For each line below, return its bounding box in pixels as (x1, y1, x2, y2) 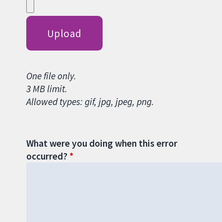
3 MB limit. (26, 83, 67, 95)
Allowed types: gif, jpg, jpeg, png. (26, 96, 154, 108)
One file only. (26, 70, 76, 82)
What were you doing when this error (26, 137, 177, 149)
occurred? (26, 150, 67, 162)
